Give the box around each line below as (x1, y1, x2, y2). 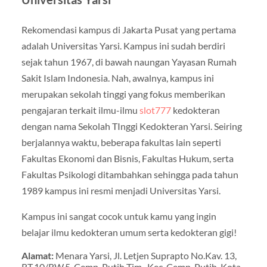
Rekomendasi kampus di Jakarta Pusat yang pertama (21, 24, 236, 36)
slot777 (139, 104, 171, 116)
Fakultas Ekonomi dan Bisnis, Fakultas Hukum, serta (21, 153, 234, 164)
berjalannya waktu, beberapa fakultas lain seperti (21, 136, 221, 148)
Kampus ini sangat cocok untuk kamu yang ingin (21, 210, 216, 222)
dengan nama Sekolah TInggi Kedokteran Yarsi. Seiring (21, 120, 242, 132)
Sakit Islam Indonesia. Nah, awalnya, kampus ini (21, 72, 214, 84)
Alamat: (21, 250, 55, 262)
